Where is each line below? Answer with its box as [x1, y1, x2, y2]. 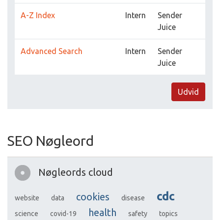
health [88, 207, 116, 219]
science [15, 210, 38, 218]
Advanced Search [21, 47, 82, 56]
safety [128, 210, 147, 218]
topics [159, 210, 178, 218]
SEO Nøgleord [7, 133, 94, 149]
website [15, 194, 39, 202]
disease [121, 194, 145, 202]
